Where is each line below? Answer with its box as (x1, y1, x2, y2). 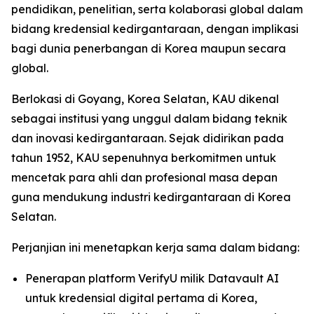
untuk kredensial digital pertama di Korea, (25, 291, 257, 305)
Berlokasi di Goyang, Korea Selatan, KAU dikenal (11, 92, 279, 106)
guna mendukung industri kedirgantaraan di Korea (11, 190, 291, 204)
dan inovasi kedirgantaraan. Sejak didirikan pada (11, 131, 284, 145)
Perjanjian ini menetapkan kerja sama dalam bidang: (11, 240, 299, 254)
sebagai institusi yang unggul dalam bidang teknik (11, 111, 287, 125)
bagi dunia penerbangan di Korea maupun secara (11, 41, 286, 55)
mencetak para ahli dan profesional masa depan (11, 170, 278, 184)
